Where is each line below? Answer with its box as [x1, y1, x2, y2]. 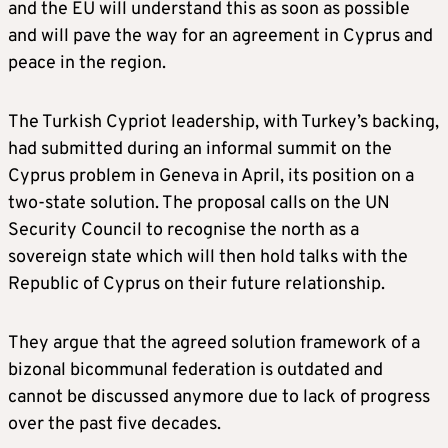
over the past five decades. [8, 413, 221, 436]
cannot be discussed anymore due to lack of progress [8, 386, 430, 409]
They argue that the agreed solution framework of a [8, 332, 420, 355]
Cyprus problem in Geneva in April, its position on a [8, 165, 414, 188]
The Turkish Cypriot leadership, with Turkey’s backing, [8, 111, 439, 134]
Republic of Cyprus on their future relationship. [8, 273, 385, 296]
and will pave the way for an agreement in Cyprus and [8, 25, 433, 48]
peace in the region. [8, 52, 166, 75]
